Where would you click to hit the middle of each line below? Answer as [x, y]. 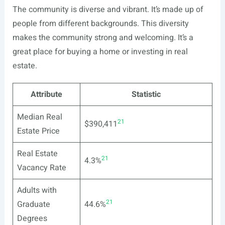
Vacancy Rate [41, 168]
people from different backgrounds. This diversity [100, 24]
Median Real [39, 117]
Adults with [37, 190]
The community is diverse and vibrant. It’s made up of [108, 10]
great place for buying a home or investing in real [100, 52]
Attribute [46, 94]
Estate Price [38, 131]
